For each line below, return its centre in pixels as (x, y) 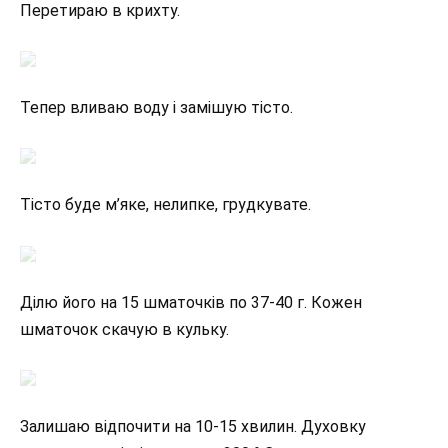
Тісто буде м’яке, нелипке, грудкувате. (165, 205)
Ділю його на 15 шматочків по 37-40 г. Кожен (191, 302)
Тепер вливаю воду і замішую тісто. (156, 107)
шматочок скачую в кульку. (124, 329)
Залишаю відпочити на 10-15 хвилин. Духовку (193, 427)
